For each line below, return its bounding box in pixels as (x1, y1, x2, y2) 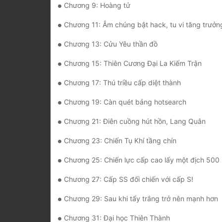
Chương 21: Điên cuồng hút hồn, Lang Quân (64, 117, 206, 126)
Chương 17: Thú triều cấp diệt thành (64, 78, 181, 87)
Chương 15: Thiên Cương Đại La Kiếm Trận (64, 59, 202, 68)
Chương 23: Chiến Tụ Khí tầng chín (64, 136, 176, 145)
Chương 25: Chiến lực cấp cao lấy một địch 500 (64, 156, 220, 165)
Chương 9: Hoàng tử (64, 1, 130, 10)
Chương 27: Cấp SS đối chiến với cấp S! (64, 175, 193, 184)
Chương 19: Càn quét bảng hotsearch (64, 98, 186, 107)
